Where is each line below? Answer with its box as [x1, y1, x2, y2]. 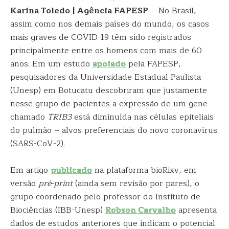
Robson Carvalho [105, 203, 176, 217]
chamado [10, 110, 48, 124]
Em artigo [10, 164, 51, 177]
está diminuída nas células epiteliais [72, 110, 214, 124]
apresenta [176, 203, 217, 217]
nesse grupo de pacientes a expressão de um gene [10, 97, 208, 110]
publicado [51, 164, 92, 177]
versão [10, 177, 38, 190]
